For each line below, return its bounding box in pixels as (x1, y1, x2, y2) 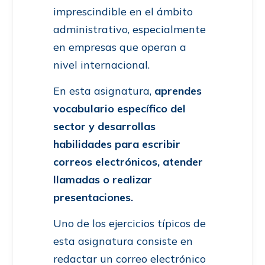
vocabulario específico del (53, 102, 186, 116)
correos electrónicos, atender (53, 155, 203, 169)
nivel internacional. (53, 58, 153, 72)
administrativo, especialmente (53, 22, 206, 37)
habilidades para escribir (53, 137, 180, 151)
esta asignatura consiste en (53, 234, 193, 248)
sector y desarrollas (53, 119, 156, 134)
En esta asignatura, (53, 84, 154, 98)
